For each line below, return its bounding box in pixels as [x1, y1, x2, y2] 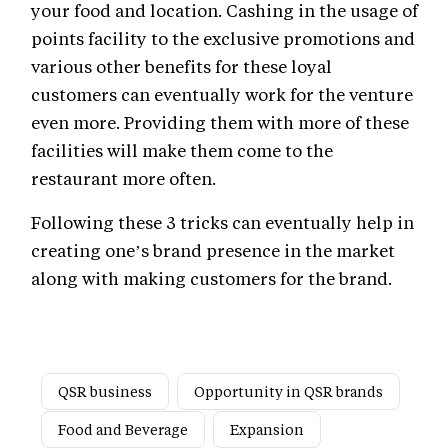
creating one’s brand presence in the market [31, 239, 395, 262]
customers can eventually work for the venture [31, 83, 413, 106]
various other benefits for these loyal [31, 55, 332, 78]
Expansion [230, 420, 304, 440]
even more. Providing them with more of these [31, 111, 409, 134]
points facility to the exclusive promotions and [31, 27, 415, 50]
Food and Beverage [58, 420, 188, 440]
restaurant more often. [31, 167, 216, 190]
